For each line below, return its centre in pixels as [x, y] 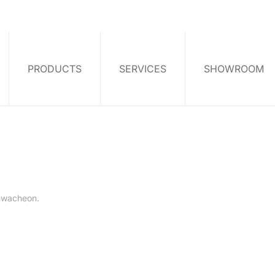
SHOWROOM [234, 69]
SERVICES [143, 69]
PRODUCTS [55, 69]
